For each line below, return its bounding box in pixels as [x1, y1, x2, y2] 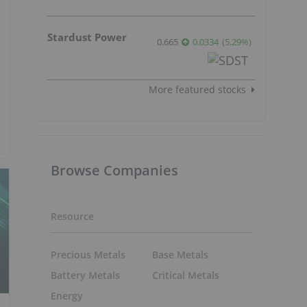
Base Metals [151, 248, 208, 262]
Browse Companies [51, 160, 178, 180]
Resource [51, 209, 94, 223]
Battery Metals [51, 269, 120, 282]
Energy [51, 289, 83, 303]
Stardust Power [47, 29, 127, 44]
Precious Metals [51, 248, 125, 262]
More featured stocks [149, 82, 246, 96]
